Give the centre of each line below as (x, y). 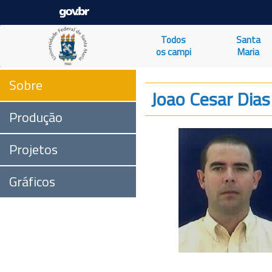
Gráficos (32, 182)
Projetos (33, 149)
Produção (36, 117)
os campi (173, 52)
